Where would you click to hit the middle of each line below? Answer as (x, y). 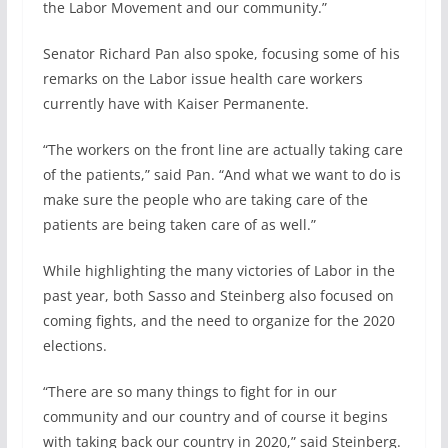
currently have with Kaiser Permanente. (175, 103)
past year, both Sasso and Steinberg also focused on (218, 295)
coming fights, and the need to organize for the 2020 (218, 320)
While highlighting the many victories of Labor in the (218, 270)
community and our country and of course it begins (215, 416)
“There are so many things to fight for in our (189, 391)
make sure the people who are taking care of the (205, 199)
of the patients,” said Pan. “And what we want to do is (221, 174)
